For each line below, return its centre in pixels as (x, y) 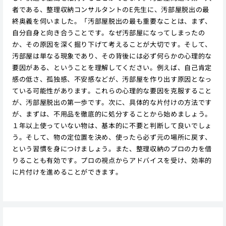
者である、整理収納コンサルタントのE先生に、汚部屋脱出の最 (110, 9)
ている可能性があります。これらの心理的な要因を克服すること (112, 90)
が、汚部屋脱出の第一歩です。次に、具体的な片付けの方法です (112, 102)
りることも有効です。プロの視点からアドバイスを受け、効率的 (112, 160)
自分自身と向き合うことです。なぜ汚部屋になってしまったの (108, 32)
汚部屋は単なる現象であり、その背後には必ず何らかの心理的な (112, 55)
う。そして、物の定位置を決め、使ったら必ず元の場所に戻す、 (112, 137)
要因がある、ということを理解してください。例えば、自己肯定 (112, 67)
